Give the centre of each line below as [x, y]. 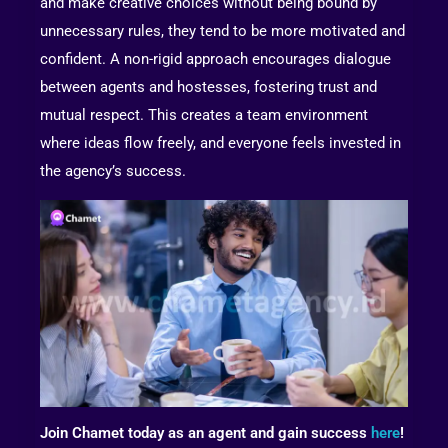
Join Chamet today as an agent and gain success [205, 433]
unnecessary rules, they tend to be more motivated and [222, 31]
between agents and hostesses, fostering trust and [208, 87]
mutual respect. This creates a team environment [204, 115]
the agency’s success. [113, 171]
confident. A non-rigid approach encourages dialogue [215, 59]
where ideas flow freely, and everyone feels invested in [220, 143]
